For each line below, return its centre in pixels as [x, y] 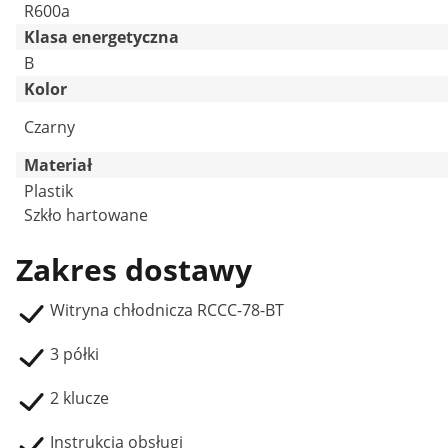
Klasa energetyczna [101, 37]
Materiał [58, 165]
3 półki [74, 354]
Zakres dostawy [134, 269]
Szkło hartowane [86, 215]
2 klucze [79, 398]
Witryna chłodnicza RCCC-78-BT [167, 310]
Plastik [48, 191]
